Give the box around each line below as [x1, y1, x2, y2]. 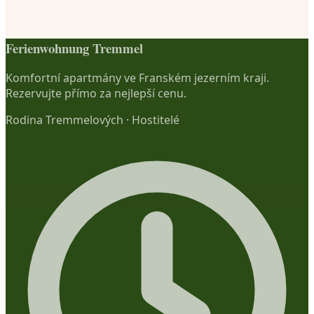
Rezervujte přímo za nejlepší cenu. [6, 86, 186, 102]
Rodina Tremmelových [6, 112, 123, 128]
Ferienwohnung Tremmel [6, 38, 143, 57]
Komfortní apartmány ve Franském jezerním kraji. [6, 70, 269, 86]
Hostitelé [132, 112, 179, 128]
